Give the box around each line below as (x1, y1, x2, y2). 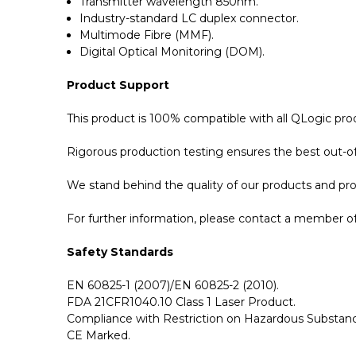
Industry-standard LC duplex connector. (79, 10, 300, 25)
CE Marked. (67, 327, 130, 342)
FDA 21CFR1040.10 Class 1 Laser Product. (67, 294, 296, 309)
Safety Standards (67, 244, 173, 259)
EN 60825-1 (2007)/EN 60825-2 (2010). (67, 277, 279, 292)
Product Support (67, 77, 169, 92)
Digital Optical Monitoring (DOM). (79, 44, 265, 59)
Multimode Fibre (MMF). (79, 27, 215, 42)
